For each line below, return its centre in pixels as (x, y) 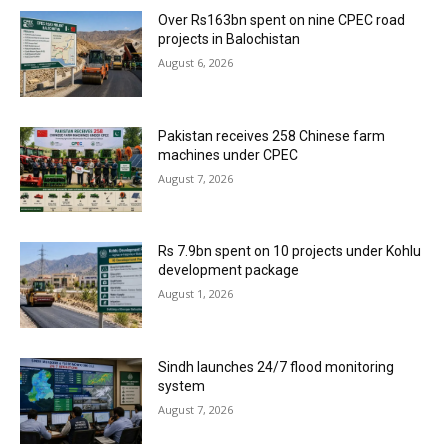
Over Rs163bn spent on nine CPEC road (282, 20)
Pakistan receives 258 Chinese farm (272, 135)
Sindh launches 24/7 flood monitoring (276, 367)
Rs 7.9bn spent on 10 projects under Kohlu (290, 251)
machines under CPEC (228, 154)
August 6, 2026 (196, 63)
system (182, 386)
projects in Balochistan (229, 39)
